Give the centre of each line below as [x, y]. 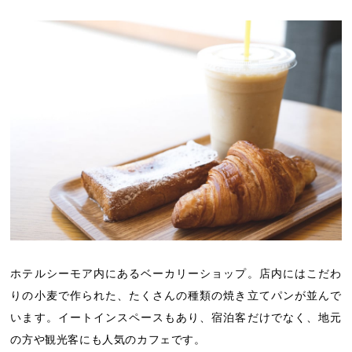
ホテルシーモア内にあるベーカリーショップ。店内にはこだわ [176, 274]
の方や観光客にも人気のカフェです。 [108, 340]
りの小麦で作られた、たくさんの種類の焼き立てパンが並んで [176, 296]
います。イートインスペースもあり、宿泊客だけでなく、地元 [176, 318]
